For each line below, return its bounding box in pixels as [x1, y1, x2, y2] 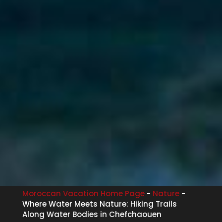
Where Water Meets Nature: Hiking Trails [22, 198, 177, 209]
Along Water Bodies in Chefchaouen [22, 209, 162, 220]
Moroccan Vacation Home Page [22, 188, 145, 199]
